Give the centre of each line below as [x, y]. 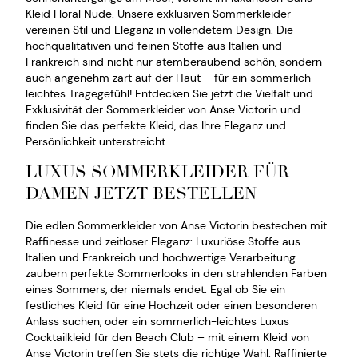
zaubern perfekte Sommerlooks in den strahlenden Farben [176, 273]
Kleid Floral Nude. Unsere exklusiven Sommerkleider [158, 14]
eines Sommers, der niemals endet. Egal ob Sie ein [155, 289]
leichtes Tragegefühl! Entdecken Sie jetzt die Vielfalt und [169, 94]
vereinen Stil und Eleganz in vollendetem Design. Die [159, 30]
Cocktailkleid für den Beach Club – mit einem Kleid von [167, 337]
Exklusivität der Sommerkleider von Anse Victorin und [163, 110]
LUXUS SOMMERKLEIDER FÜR [157, 172]
